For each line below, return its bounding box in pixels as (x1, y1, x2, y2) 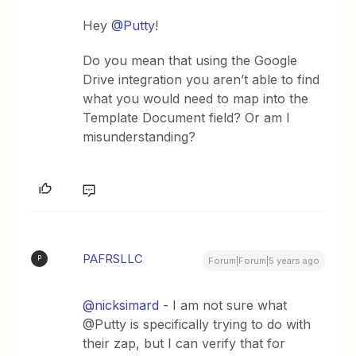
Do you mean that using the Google (83, 52, 298, 68)
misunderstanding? (83, 128, 196, 145)
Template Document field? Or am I (83, 109, 291, 126)
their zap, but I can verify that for (83, 335, 286, 351)
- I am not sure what (159, 296, 288, 313)
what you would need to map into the (83, 90, 309, 106)
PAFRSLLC (83, 250, 144, 266)
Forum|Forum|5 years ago (207, 254, 319, 266)
